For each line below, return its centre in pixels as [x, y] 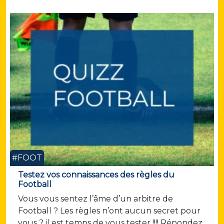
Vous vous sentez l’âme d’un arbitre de [95, 199]
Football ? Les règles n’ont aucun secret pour [109, 211]
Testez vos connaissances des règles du [96, 175]
